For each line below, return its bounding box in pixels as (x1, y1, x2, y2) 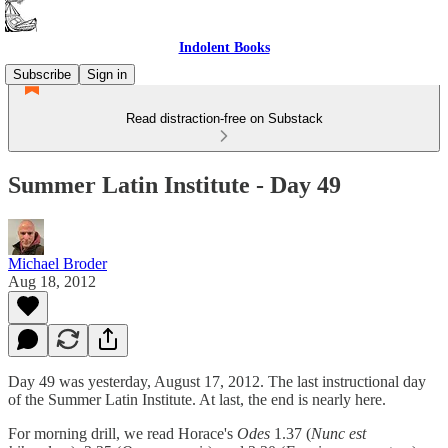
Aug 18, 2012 (8, 272, 96, 290)
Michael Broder (8, 254, 107, 272)
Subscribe (13, 67, 71, 82)
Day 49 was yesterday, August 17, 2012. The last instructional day (8, 372, 426, 390)
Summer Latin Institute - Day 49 (8, 171, 341, 198)
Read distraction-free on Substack (125, 111, 323, 126)
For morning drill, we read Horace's (8, 424, 237, 442)
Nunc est (311, 424, 366, 442)
